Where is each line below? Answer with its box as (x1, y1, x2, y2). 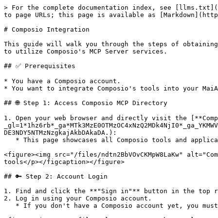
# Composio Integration (4, 26, 90, 33)
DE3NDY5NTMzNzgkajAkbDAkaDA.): (4, 129, 117, 136)
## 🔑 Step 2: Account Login (4, 173, 108, 180)
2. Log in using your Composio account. (4, 195, 152, 202)
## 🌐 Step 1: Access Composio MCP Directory (4, 99, 167, 107)
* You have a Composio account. (4, 77, 121, 85)
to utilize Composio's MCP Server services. (4, 48, 167, 55)
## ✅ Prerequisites (4, 62, 75, 70)
